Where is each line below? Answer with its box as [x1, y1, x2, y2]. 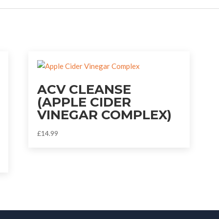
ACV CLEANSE [37, 81, 131, 97]
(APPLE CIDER [37, 94, 131, 110]
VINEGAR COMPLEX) [37, 107, 172, 123]
